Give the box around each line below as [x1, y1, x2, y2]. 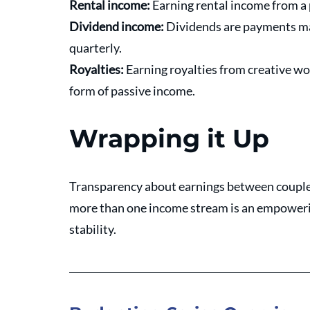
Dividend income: [69, 19, 166, 35]
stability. [69, 221, 118, 237]
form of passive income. [69, 83, 195, 99]
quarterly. [69, 40, 124, 56]
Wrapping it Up [69, 123, 269, 154]
